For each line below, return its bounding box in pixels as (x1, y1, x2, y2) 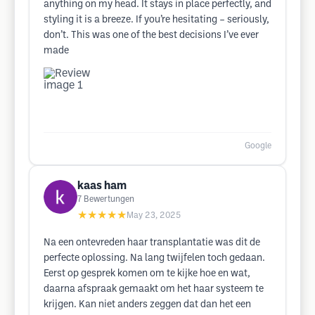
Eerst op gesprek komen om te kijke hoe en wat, (44, 269, 250, 278)
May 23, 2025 (127, 212, 181, 219)
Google (245, 142, 271, 150)
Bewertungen (84, 195, 134, 203)
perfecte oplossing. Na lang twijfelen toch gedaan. (44, 254, 265, 263)
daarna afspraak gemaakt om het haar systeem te (44, 285, 264, 294)
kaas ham (77, 181, 127, 191)
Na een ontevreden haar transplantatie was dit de (44, 238, 260, 247)
